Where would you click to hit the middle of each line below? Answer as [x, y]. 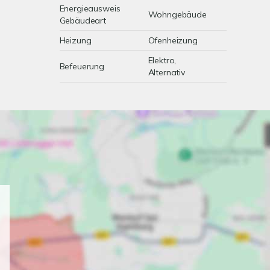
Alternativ [167, 72]
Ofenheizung [173, 40]
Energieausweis [90, 8]
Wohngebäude [177, 14]
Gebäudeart [83, 20]
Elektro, [162, 60]
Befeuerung [82, 66]
